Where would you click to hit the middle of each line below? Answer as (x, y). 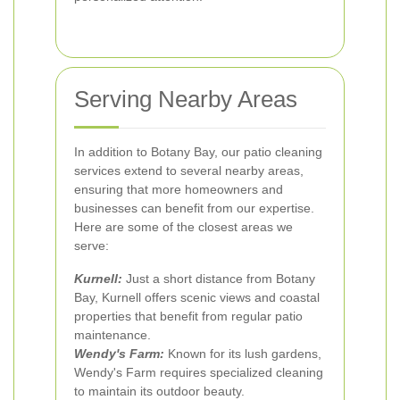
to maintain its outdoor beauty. (159, 391)
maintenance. (112, 335)
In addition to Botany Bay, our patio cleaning (198, 152)
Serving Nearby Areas (186, 99)
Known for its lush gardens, (243, 354)
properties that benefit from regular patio (188, 316)
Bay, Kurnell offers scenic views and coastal (197, 297)
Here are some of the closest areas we (183, 227)
